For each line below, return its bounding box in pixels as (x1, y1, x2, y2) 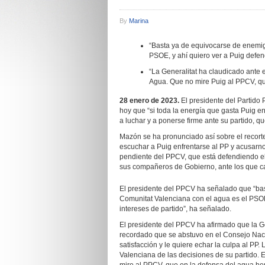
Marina (129, 17, 148, 24)
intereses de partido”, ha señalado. (119, 205, 231, 213)
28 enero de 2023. (119, 96, 181, 105)
